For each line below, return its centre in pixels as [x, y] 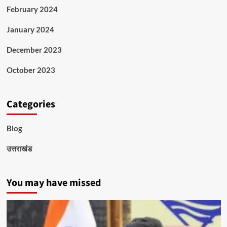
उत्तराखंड [19, 148]
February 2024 [32, 9]
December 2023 [34, 49]
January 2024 [30, 29]
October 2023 [31, 70]
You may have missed [53, 183]
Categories [31, 104]
